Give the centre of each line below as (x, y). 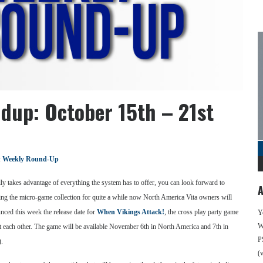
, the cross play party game (201, 212)
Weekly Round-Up (31, 159)
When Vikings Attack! (131, 212)
